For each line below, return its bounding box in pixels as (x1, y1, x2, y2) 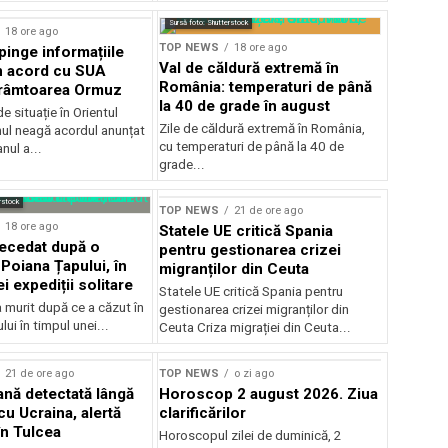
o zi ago (234, 366, 275, 380)
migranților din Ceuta (159, 259, 310, 278)
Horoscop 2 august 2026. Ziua (159, 384, 379, 403)
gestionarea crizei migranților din (159, 301, 350, 317)
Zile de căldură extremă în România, (159, 120, 366, 136)
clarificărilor (159, 403, 247, 422)
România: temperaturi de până (159, 77, 373, 96)
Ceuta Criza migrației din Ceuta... (159, 319, 352, 335)
